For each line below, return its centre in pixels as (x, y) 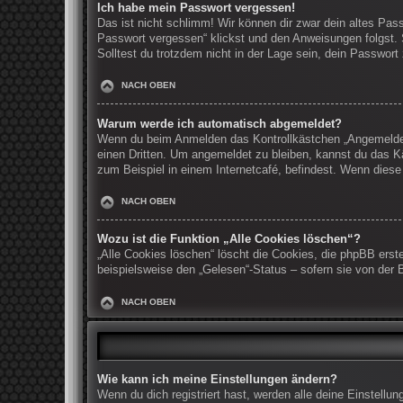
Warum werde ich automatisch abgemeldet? (219, 124)
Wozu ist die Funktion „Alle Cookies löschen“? (229, 240)
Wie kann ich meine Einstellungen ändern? (217, 379)
